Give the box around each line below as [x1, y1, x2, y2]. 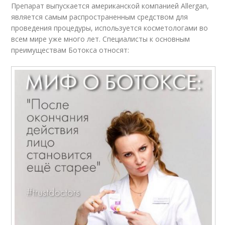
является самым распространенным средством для [11, 12, 188, 22]
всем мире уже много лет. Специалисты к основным [11, 34, 190, 44]
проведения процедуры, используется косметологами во [11, 23, 208, 33]
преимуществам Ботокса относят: [11, 45, 130, 55]
